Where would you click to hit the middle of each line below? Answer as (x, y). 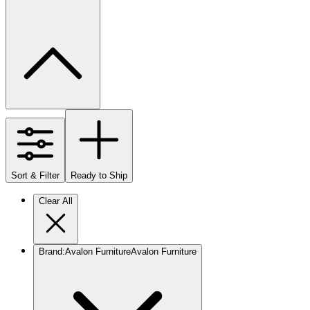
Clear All (56, 201)
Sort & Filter (35, 175)
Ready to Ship (99, 175)
